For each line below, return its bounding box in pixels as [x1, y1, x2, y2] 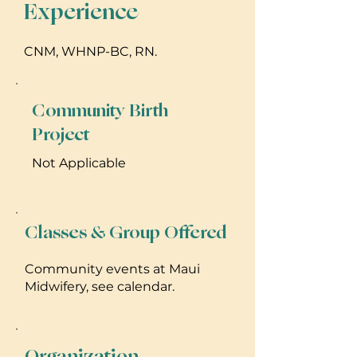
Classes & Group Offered [25, 218, 227, 246]
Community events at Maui [25, 261, 200, 277]
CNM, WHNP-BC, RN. [24, 43, 157, 59]
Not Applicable [32, 155, 126, 171]
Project [32, 120, 89, 148]
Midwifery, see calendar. [25, 278, 175, 294]
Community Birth [32, 96, 168, 124]
